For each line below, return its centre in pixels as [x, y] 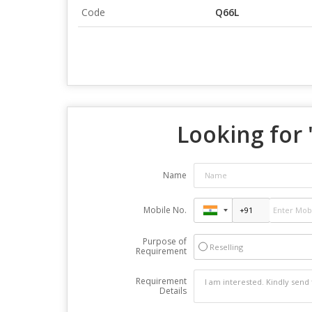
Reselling [226, 247]
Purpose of [164, 241]
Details [173, 290]
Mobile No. [165, 210]
